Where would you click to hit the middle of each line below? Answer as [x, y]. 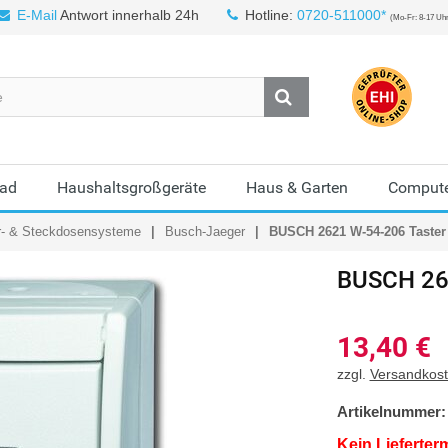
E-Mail [37, 15]
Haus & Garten [297, 187]
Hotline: [271, 15]
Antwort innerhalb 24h [128, 15]
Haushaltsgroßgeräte [131, 187]
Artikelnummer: [391, 411]
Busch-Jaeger [205, 231]
